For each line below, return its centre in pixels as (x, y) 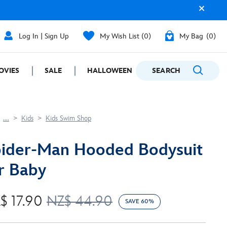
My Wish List (120, 36)
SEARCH (166, 71)
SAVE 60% (140, 201)
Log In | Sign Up (44, 36)
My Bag (191, 36)
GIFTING (193, 71)
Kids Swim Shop (68, 118)
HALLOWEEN (110, 71)
